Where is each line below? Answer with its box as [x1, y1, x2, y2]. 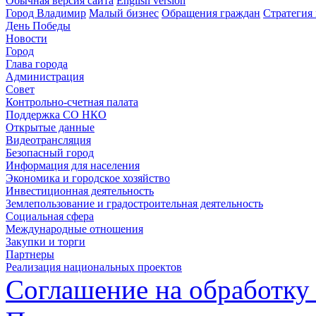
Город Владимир [6, 7, 86, 19]
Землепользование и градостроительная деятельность [6, 197, 263, 209]
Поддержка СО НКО [6, 109, 107, 121]
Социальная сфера [6, 210, 94, 222]
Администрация [6, 71, 84, 83]
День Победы [6, 20, 71, 32]
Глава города [6, 58, 68, 70]
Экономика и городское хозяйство [6, 172, 170, 184]
